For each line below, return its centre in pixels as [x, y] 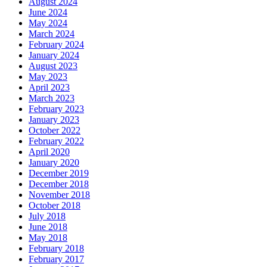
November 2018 [59, 195]
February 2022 [56, 141]
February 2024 [56, 44]
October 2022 [55, 130]
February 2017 [56, 259]
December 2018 [59, 184]
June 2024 [48, 12]
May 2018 [48, 237]
